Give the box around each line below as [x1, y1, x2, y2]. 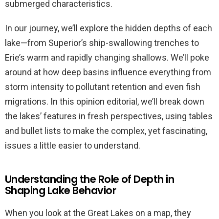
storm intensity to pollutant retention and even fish [5, 81, 200, 92]
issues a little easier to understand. [5, 140, 140, 151]
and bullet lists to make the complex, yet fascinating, [5, 125, 207, 136]
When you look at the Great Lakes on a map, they [5, 207, 191, 218]
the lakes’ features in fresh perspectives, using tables [5, 110, 213, 121]
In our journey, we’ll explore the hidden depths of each [5, 22, 212, 33]
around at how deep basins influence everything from [5, 66, 211, 77]
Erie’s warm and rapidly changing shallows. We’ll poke [5, 52, 209, 63]
